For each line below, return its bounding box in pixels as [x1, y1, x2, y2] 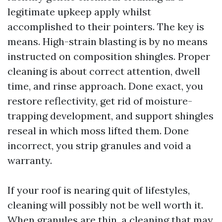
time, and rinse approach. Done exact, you [7, 80, 203, 92]
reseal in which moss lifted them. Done [7, 124, 189, 137]
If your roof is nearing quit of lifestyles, [7, 184, 190, 196]
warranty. [7, 154, 52, 166]
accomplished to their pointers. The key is [7, 20, 204, 33]
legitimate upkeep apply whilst [7, 5, 151, 18]
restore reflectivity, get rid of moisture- [7, 95, 192, 107]
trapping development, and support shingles [7, 110, 214, 122]
